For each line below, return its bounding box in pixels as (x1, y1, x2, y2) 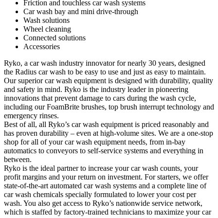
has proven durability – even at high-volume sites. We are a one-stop (4, 129, 213, 138)
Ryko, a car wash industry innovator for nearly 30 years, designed (4, 59, 205, 68)
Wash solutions (23, 16, 70, 25)
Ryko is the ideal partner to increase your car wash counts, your (4, 164, 198, 173)
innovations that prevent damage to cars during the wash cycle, (4, 94, 196, 103)
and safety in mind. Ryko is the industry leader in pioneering (4, 85, 188, 94)
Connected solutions (23, 34, 86, 42)
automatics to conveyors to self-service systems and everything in (4, 146, 203, 155)
